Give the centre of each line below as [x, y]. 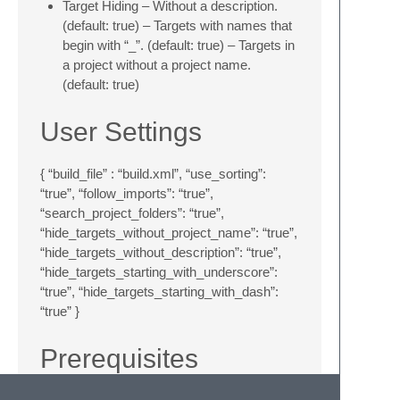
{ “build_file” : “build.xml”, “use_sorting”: [153, 174]
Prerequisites [119, 358]
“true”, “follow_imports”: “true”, [127, 193]
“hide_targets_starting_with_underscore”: [159, 272]
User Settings [121, 132]
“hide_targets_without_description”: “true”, [161, 252]
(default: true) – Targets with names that [177, 25]
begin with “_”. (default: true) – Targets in [179, 45]
